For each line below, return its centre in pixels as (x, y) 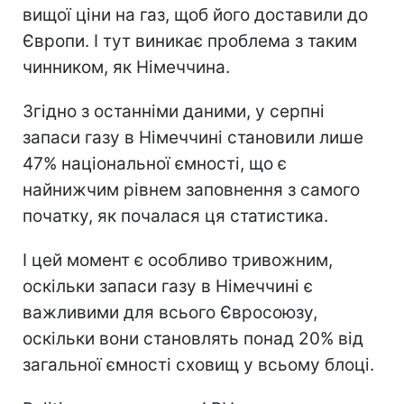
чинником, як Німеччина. (126, 67)
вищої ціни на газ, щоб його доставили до (195, 14)
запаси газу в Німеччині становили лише (193, 137)
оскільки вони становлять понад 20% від (193, 338)
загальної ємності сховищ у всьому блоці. (198, 364)
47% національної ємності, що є (155, 163)
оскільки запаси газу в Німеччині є (168, 286)
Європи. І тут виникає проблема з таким (190, 41)
